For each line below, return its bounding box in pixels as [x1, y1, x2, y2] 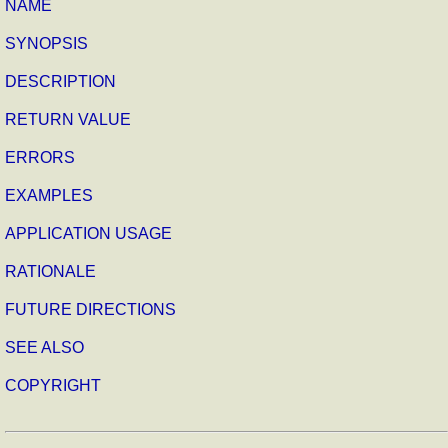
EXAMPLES [5, 186, 93, 204]
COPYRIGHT [5, 376, 101, 394]
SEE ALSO [5, 338, 84, 356]
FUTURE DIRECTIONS [5, 300, 176, 318]
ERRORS [5, 148, 75, 166]
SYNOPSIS [5, 34, 88, 52]
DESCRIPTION [5, 72, 116, 90]
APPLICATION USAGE [5, 224, 172, 242]
